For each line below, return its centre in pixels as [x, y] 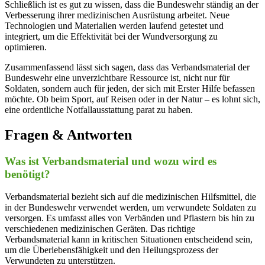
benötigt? [28, 174]
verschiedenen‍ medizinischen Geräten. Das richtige [100, 229]
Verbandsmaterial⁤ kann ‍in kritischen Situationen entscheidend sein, [129, 240]
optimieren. [26, 47]
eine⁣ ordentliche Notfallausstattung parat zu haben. [99, 109]
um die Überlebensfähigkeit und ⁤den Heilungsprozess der [112, 250]
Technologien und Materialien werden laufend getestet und [114, 25]
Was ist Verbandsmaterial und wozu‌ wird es [111, 161]
